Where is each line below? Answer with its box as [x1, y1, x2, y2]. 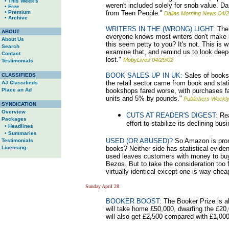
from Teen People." [106, 9, 163, 17]
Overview [2, 109, 26, 114]
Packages [2, 116, 27, 122]
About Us [2, 36, 24, 42]
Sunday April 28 [85, 184, 119, 189]
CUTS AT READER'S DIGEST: [126, 111, 218, 119]
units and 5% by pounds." [106, 95, 182, 102]
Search [2, 43, 19, 49]
